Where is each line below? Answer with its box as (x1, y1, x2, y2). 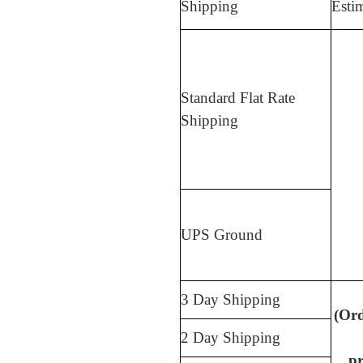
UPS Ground (181, 226, 263, 244)
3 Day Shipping (181, 291, 280, 309)
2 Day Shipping (181, 329, 280, 347)
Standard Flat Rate (181, 89, 295, 107)
